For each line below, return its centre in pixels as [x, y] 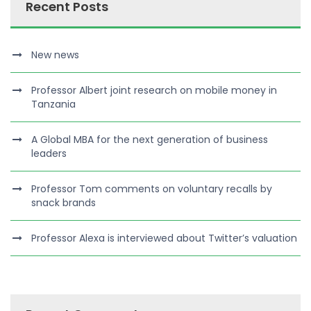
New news [55, 54]
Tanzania [53, 104]
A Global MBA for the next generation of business [150, 139]
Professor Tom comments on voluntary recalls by [152, 188]
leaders [49, 153]
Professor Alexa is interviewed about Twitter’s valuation [164, 238]
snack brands [64, 202]
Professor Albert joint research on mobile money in [154, 90]
